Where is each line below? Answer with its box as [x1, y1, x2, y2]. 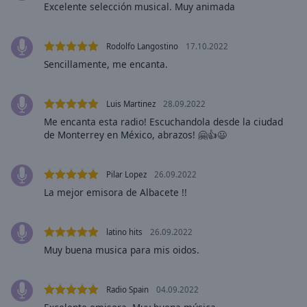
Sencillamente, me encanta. [44, 58, 168, 71]
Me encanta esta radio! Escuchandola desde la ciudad [44, 115, 283, 129]
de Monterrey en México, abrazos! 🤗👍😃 [44, 128, 227, 142]
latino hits [106, 227, 143, 238]
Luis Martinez [106, 99, 156, 110]
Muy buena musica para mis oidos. [44, 243, 199, 257]
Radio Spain [106, 284, 149, 295]
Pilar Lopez [106, 169, 147, 180]
